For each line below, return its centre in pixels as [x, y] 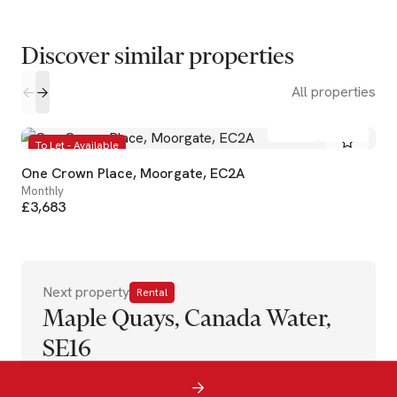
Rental [152, 292]
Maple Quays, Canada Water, [187, 318]
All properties [334, 92]
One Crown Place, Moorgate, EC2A [133, 173]
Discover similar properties [158, 55]
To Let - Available [77, 145]
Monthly [43, 191]
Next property [86, 292]
